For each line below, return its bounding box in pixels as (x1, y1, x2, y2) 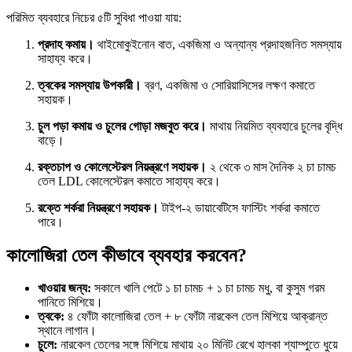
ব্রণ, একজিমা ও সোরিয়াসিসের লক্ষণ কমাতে (141, 78, 315, 92)
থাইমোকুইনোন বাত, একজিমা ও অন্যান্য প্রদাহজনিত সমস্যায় (94, 37, 342, 51)
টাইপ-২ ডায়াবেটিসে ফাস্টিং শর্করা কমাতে (159, 200, 320, 214)
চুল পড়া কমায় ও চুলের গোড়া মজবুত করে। (38, 119, 207, 133)
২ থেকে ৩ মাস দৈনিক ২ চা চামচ (207, 159, 336, 174)
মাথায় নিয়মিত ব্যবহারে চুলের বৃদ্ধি (207, 119, 343, 133)
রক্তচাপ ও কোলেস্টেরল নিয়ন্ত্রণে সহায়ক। (38, 159, 207, 174)
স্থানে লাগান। (38, 324, 97, 338)
